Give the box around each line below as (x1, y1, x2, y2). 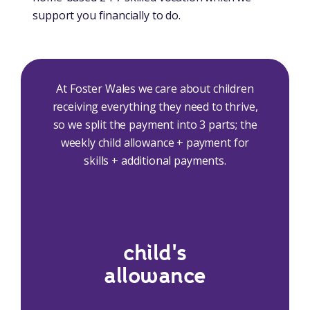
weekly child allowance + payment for (60, 135, 250, 151)
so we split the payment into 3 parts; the (53, 117, 257, 133)
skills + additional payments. (84, 153, 226, 169)
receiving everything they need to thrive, (52, 99, 258, 115)
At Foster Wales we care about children (56, 81, 254, 97)
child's (123, 239, 187, 268)
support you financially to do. (33, 8, 181, 24)
